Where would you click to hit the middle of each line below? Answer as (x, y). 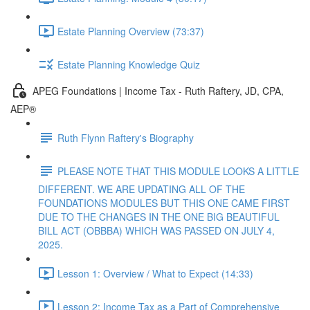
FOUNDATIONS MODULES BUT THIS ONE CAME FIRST (164, 203)
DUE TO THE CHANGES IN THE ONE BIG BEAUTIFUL (159, 217)
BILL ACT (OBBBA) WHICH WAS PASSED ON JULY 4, (156, 230)
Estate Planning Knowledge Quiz (129, 64)
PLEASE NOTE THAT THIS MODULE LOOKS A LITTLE (178, 171)
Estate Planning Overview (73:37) (131, 31)
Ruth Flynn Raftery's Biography (126, 137)
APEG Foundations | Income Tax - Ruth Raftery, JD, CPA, (158, 90)
